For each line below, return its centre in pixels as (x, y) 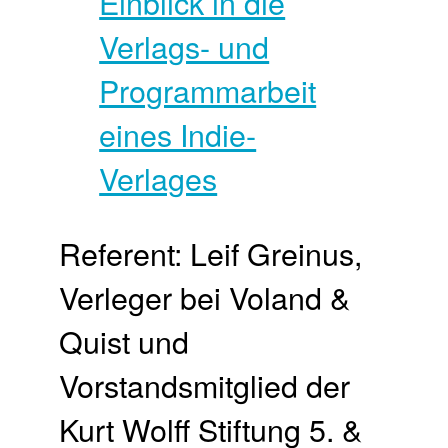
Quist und (124, 340)
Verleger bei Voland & (205, 296)
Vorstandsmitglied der (205, 384)
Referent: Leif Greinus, (211, 252)
